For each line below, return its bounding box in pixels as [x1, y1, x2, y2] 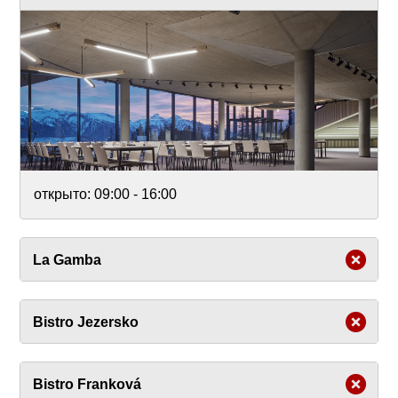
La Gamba [33, 252, 101, 268]
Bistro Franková [33, 377, 141, 393]
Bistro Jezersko [33, 314, 139, 330]
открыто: [34, 187, 94, 203]
